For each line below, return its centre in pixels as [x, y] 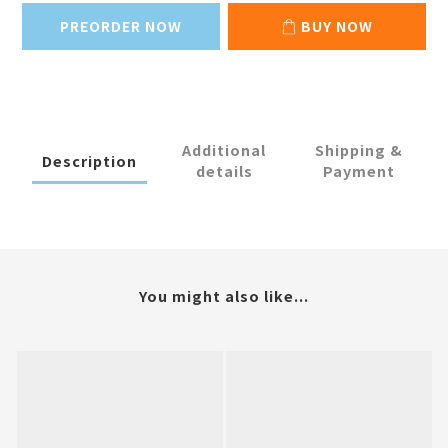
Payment [358, 171]
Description [89, 160]
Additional [224, 150]
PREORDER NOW [121, 26]
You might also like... [224, 296]
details [224, 171]
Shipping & [358, 150]
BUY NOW [337, 26]
